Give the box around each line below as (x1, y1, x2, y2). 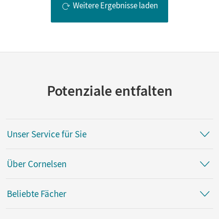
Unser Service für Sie (7, 128, 87, 140)
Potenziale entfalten (46, 81, 173, 100)
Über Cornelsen (7, 157, 66, 170)
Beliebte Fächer (7, 187, 66, 199)
